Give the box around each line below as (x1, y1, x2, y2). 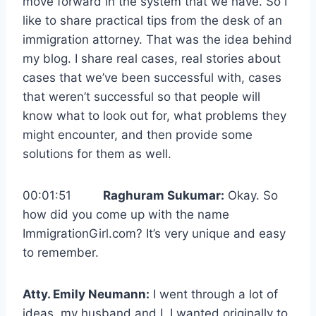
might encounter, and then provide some (23, 128, 253, 142)
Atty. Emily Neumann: (23, 287, 150, 302)
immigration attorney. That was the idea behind (23, 32, 292, 47)
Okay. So (224, 188, 278, 203)
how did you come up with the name (23, 207, 229, 222)
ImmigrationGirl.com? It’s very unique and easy (23, 226, 286, 241)
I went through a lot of (150, 287, 278, 302)
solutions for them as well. (23, 147, 171, 162)
